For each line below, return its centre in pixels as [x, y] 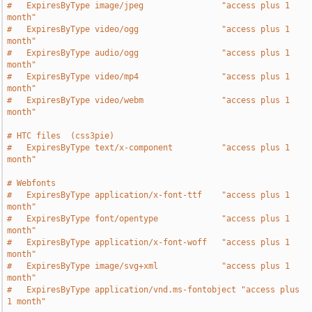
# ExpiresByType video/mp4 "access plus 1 [149, 77]
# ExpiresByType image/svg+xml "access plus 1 [149, 266]
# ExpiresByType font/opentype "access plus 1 [149, 219]
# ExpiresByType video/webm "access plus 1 [149, 100]
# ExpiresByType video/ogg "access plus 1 [149, 29]
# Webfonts [32, 183]
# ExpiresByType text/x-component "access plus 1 [149, 148]
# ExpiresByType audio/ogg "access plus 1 [149, 53]
